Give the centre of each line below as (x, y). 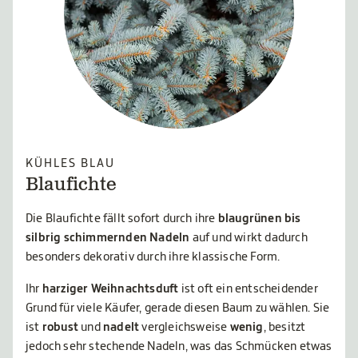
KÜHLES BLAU (70, 164)
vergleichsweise (186, 328)
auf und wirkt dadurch (250, 238)
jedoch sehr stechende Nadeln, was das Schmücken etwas (179, 347)
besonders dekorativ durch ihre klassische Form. (154, 257)
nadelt (123, 328)
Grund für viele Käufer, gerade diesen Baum (141, 308)
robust (62, 328)
